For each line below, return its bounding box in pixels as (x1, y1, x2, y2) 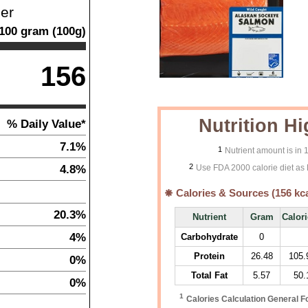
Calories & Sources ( (173, 188, 275, 199)
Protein (193, 251, 225, 261)
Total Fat (190, 270, 228, 280)
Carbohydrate (180, 232, 238, 242)
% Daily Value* (7, 117, 86, 131)
